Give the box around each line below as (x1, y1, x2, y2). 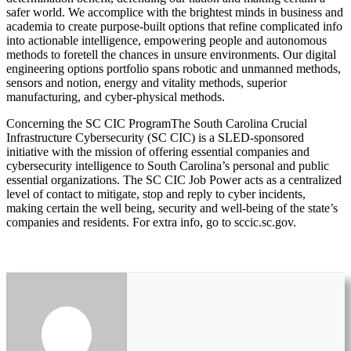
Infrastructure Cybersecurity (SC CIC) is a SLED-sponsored (6, 130, 304, 144)
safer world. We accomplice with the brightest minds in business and (6, 5, 343, 19)
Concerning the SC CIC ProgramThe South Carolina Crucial (6, 116, 307, 130)
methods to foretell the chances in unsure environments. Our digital (6, 47, 336, 61)
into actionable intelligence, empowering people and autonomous (6, 33, 327, 47)
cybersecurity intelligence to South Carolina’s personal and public (6, 158, 329, 172)
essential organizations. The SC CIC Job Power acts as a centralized (6, 172, 342, 186)
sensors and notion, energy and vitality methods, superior (6, 75, 287, 89)
